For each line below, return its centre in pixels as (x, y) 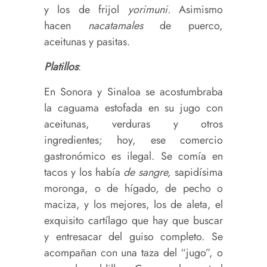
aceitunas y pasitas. (87, 41)
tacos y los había (84, 172)
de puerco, (192, 25)
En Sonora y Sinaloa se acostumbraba (133, 91)
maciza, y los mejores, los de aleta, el (133, 204)
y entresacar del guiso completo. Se (133, 236)
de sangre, (148, 172)
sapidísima (197, 172)
